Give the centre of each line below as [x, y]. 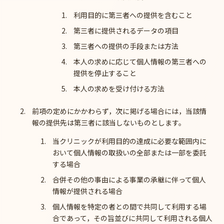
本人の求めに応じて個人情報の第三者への [140, 61]
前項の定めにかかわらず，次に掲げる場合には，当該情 [119, 111]
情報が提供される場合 [88, 191]
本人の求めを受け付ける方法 [119, 88]
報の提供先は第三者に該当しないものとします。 [108, 122]
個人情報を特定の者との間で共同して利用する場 [130, 206]
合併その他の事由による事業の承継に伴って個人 [129, 179]
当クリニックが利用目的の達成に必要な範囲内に [130, 141]
